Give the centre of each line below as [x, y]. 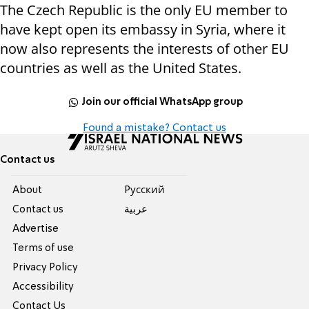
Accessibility [43, 287]
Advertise [36, 229]
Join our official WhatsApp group [162, 102]
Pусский [144, 191]
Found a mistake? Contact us [154, 129]
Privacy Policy [46, 268]
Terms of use [43, 249]
